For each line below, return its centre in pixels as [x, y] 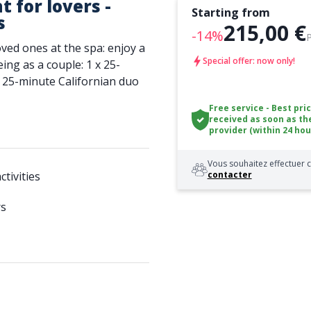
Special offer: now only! [249, 61]
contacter [229, 175]
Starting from [230, 12]
